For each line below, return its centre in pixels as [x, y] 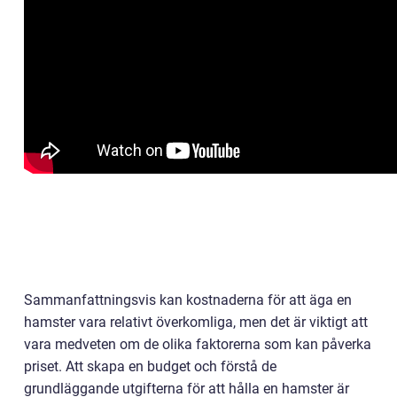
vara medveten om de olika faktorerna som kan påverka [198, 345]
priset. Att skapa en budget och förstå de [150, 367]
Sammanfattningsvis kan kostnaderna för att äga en [188, 300]
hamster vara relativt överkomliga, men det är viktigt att [196, 323]
